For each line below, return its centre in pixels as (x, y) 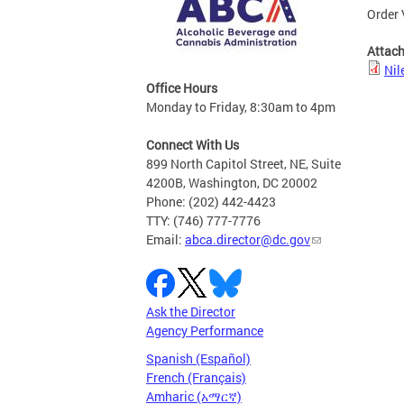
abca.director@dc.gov (248, 240)
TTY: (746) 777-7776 (203, 221)
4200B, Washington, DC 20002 (232, 183)
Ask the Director (191, 312)
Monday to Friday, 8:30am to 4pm (241, 107)
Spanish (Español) (198, 359)
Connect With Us (193, 145)
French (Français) (196, 378)
